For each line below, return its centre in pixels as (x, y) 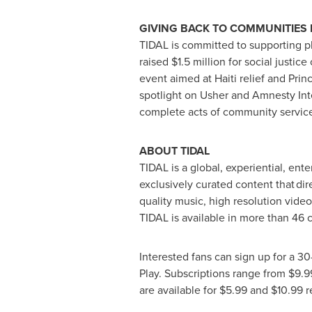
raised (155, 62)
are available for (179, 290)
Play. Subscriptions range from (213, 274)
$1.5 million (198, 62)
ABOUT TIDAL (177, 151)
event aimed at (177, 79)
